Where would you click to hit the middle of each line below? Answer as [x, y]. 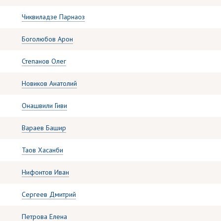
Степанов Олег [44, 61]
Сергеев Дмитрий [49, 194]
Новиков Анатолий [49, 83]
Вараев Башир [44, 128]
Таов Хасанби [42, 150]
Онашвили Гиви [44, 106]
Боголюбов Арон [47, 39]
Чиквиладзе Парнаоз [53, 17]
